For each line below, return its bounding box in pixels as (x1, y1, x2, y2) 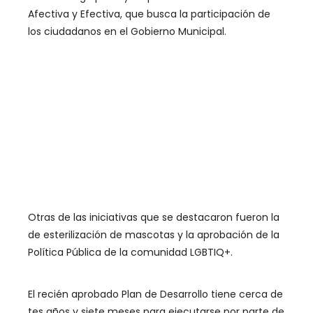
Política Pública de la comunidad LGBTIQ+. (28, 245, 233, 259)
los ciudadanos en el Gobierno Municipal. (28, 24, 226, 38)
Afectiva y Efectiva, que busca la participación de (28, 7, 270, 21)
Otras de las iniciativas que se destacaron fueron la (28, 210, 279, 224)
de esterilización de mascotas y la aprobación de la (28, 227, 279, 242)
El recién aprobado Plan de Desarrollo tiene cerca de (28, 286, 283, 301)
